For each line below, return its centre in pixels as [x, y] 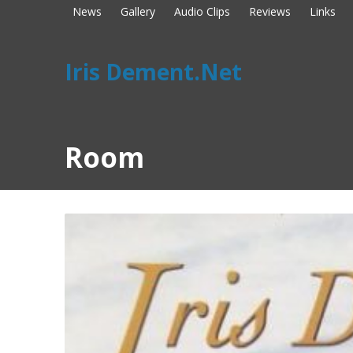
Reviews [270, 11]
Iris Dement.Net [153, 72]
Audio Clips [202, 11]
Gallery [138, 11]
